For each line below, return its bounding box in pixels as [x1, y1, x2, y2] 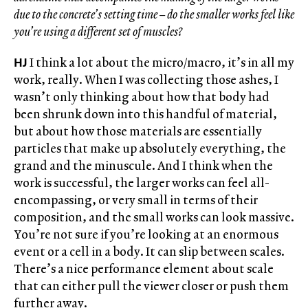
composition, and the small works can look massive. [14, 208, 294, 225]
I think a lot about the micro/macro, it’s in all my [27, 53, 294, 71]
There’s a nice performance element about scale [14, 259, 274, 277]
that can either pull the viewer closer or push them [14, 276, 289, 294]
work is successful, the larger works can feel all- [14, 173, 269, 191]
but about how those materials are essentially [14, 122, 262, 140]
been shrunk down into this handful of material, [14, 104, 277, 122]
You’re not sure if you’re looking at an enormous [14, 225, 278, 243]
